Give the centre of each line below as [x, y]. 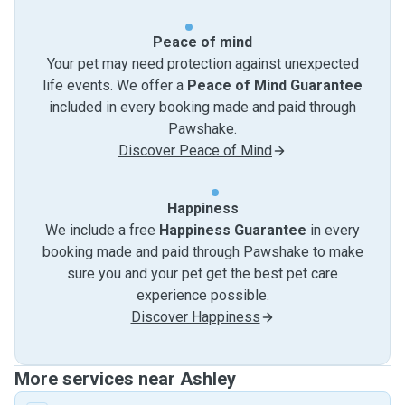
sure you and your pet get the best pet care [202, 273]
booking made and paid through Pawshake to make [202, 252]
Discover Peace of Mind [195, 151]
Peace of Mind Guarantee [275, 85]
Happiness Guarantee [233, 230]
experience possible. [202, 295]
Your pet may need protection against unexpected [202, 64]
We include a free [102, 230]
